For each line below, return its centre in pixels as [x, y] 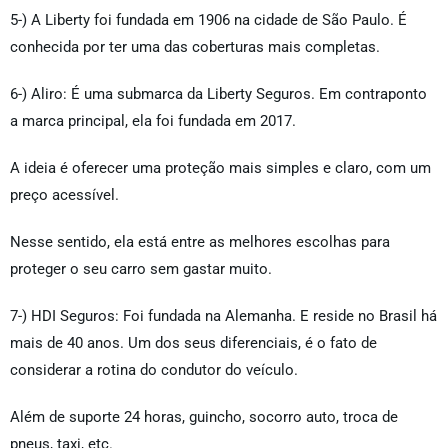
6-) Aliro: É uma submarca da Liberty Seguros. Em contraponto [218, 94]
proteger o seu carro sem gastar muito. [141, 269]
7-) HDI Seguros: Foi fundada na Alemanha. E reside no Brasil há [223, 316]
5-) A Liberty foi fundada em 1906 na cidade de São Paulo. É [208, 20]
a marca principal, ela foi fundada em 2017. [153, 121]
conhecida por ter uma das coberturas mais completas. [195, 47]
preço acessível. [64, 195]
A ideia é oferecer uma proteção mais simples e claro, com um [220, 168]
